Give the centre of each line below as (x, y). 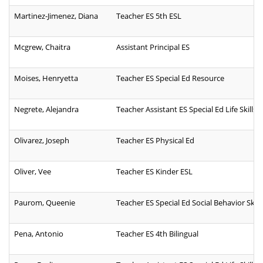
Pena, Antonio (39, 234)
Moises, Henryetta (46, 78)
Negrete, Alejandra (46, 109)
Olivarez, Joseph (42, 141)
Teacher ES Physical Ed (155, 141)
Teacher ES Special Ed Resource (170, 78)
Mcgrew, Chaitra (42, 47)
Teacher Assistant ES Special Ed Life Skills (186, 109)
